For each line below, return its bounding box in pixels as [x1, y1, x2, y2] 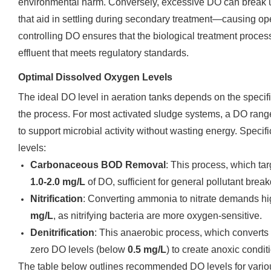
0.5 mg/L [128, 244, 166, 255]
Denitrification [30, 227, 94, 238]
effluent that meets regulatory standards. [18, 48, 189, 58]
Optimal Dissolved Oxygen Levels [18, 72, 172, 82]
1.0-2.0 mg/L [30, 177, 85, 187]
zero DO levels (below [30, 244, 128, 255]
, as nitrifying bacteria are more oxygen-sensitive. [53, 211, 262, 221]
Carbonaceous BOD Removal [30, 160, 166, 170]
